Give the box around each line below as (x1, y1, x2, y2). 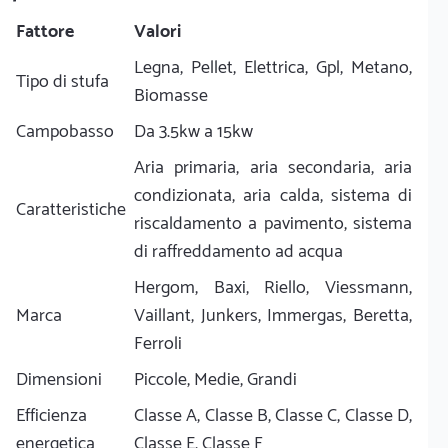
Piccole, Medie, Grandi (134, 364, 297, 395)
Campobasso (16, 116, 114, 147)
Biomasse (134, 80, 208, 111)
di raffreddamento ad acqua (134, 236, 343, 267)
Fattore (16, 16, 74, 47)
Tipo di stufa (16, 66, 109, 97)
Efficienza (16, 400, 87, 431)
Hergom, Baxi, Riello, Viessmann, (134, 272, 412, 303)
